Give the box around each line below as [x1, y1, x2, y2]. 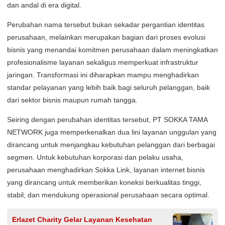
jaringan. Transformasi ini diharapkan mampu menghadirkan [7, 71, 199, 79]
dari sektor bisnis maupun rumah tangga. [7, 96, 138, 104]
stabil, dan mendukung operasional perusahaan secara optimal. [7, 191, 209, 199]
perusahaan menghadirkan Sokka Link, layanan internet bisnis [7, 166, 205, 174]
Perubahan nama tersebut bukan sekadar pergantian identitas [7, 21, 204, 29]
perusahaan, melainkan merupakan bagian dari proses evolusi [7, 33, 205, 41]
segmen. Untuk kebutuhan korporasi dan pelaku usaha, [7, 153, 183, 161]
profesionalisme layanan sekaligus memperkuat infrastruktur [7, 58, 198, 66]
